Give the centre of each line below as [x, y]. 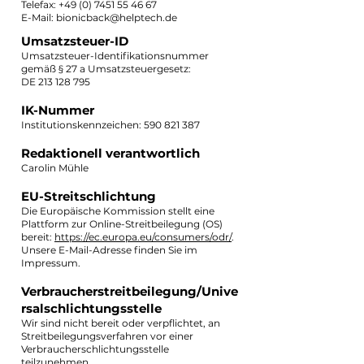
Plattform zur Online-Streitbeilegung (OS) [122, 224]
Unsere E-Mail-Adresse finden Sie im [109, 250]
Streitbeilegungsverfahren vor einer [107, 336]
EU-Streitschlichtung [89, 196]
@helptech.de [143, 17]
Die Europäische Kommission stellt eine [118, 211]
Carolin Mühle [55, 168]
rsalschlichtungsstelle [91, 308]
